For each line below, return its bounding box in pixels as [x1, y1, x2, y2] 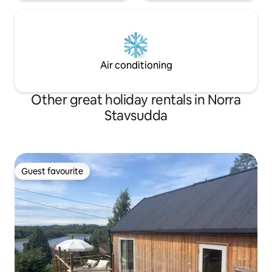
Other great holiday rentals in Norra [31, 91, 241, 109]
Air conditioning [100, 59, 172, 72]
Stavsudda [104, 107, 168, 125]
